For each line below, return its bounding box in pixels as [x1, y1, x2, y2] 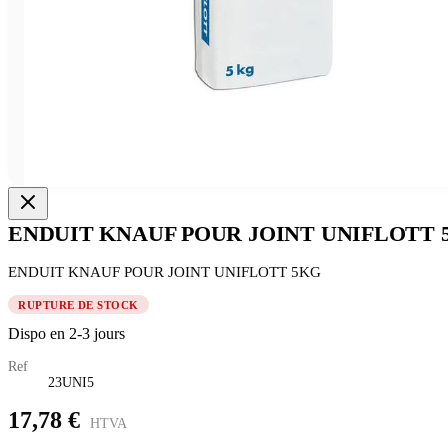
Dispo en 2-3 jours [8, 324, 125, 342]
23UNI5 [48, 374, 94, 390]
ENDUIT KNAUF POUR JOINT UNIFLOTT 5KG [8, 263, 321, 281]
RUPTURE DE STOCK [18, 298, 139, 311]
